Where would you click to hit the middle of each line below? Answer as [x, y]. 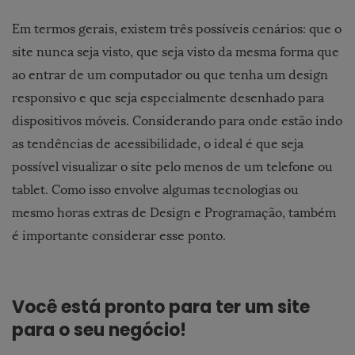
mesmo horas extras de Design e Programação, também [174, 212]
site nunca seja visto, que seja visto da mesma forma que [176, 52]
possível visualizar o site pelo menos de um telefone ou [172, 166]
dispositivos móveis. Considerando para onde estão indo [177, 120]
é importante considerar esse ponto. [119, 235]
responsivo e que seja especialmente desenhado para [168, 97]
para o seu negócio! [99, 330]
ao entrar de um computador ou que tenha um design [170, 74]
